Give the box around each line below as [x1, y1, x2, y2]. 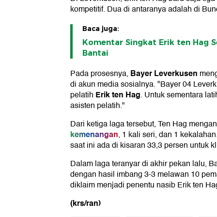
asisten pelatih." [70, 99, 125, 112]
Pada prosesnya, [70, 67, 130, 80]
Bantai [82, 48, 108, 58]
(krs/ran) [70, 197, 101, 210]
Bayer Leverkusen [130, 67, 198, 80]
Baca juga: [82, 24, 119, 33]
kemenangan [70, 128, 118, 141]
